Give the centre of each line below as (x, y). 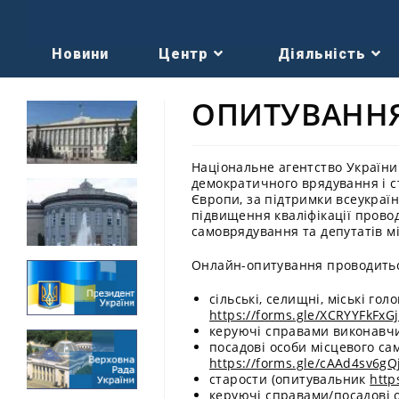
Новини (80, 54)
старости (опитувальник (290, 379)
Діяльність (322, 54)
